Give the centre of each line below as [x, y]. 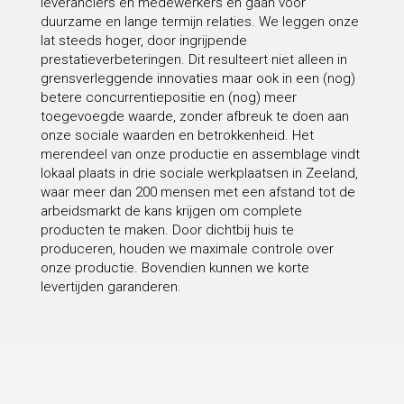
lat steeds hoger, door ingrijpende [143, 41]
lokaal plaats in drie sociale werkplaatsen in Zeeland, [199, 174]
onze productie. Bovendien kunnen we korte [174, 268]
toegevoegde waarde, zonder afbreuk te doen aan [194, 117]
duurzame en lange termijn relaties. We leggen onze [199, 22]
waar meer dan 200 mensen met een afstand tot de [197, 193]
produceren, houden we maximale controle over [187, 249]
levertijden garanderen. [110, 287]
